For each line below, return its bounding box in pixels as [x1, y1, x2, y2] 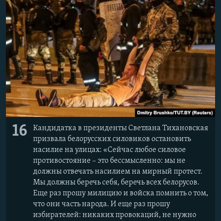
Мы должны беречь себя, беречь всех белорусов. [33, 178, 199, 186]
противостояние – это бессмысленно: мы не [33, 156, 185, 165]
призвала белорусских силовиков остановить [33, 135, 191, 143]
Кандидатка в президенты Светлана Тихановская [33, 124, 208, 132]
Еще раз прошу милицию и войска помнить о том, [33, 189, 208, 197]
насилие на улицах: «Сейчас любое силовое [33, 146, 186, 154]
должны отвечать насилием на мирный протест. [33, 167, 202, 176]
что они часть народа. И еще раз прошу [33, 200, 170, 208]
